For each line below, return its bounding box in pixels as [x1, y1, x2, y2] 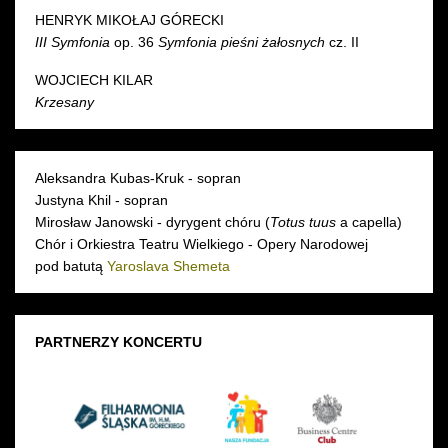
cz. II [329, 33, 359, 50]
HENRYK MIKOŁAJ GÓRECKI [35, 11, 224, 28]
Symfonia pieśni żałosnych [158, 33, 329, 50]
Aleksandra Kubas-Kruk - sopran [35, 169, 241, 186]
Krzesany [35, 93, 126, 110]
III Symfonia [35, 33, 114, 50]
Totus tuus [270, 213, 336, 230]
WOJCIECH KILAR [35, 71, 153, 88]
